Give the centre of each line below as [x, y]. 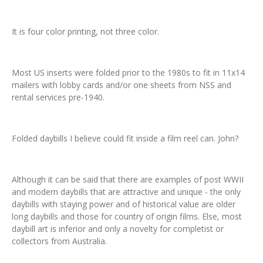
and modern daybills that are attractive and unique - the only [126, 191]
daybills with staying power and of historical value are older [124, 204]
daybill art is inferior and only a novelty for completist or [118, 228]
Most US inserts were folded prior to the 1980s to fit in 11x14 [128, 72]
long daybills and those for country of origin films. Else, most [127, 216]
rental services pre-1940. [59, 97]
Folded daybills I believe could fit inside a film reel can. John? [125, 138]
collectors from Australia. [59, 241]
